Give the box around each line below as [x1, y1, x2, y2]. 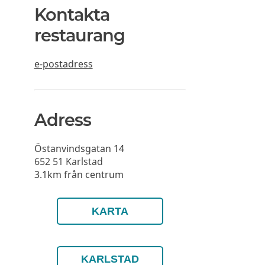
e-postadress [34, 57, 93, 70]
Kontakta [34, 4, 109, 25]
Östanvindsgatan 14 [34, 141, 124, 155]
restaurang [34, 24, 125, 46]
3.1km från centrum [34, 167, 124, 181]
